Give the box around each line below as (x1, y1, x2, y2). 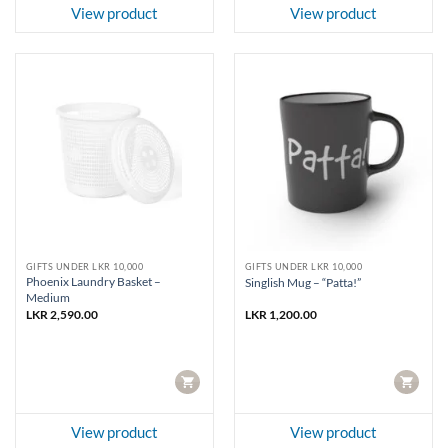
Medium (25, 290, 70, 306)
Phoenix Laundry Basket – (25, 274, 161, 290)
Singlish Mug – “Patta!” (244, 274, 361, 290)
